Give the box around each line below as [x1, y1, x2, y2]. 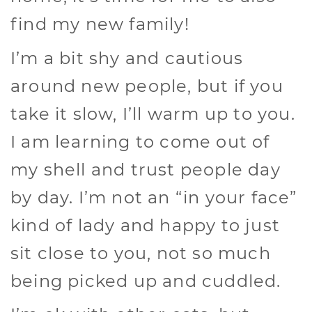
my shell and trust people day [10, 159, 281, 180]
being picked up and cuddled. [10, 270, 281, 291]
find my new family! [10, 14, 189, 35]
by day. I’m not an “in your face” [10, 187, 297, 208]
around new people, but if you [10, 75, 283, 96]
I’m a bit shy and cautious [10, 47, 244, 68]
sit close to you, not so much [10, 242, 271, 263]
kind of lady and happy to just [10, 214, 281, 235]
